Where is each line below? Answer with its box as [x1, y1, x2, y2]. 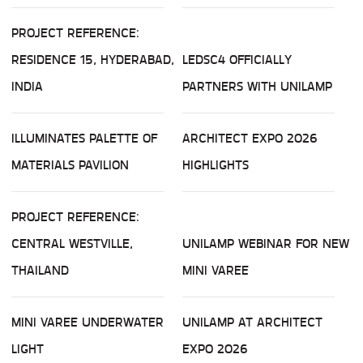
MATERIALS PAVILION [11, 155, 129, 176]
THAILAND [11, 260, 69, 281]
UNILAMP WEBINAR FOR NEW [182, 233, 349, 254]
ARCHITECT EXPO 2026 [182, 128, 318, 149]
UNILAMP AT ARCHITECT [182, 312, 322, 333]
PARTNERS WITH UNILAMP [182, 76, 332, 97]
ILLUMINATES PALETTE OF [11, 128, 157, 149]
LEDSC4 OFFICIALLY [182, 49, 292, 70]
